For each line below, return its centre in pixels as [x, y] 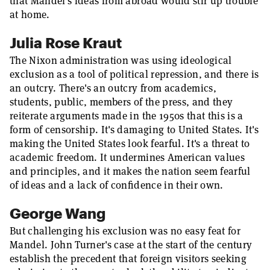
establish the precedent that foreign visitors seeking [128, 259]
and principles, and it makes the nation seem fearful [130, 171]
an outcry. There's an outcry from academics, [113, 88]
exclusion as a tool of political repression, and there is [134, 74]
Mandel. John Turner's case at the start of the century [131, 245]
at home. [30, 14]
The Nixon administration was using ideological [121, 60]
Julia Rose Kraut [66, 42]
